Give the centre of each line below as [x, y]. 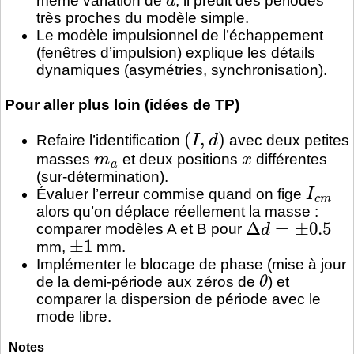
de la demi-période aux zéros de [148, 281]
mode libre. [74, 316]
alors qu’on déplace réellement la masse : [177, 212]
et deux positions [180, 160]
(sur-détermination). [102, 177]
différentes [289, 160]
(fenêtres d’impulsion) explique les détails [176, 52]
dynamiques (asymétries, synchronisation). [182, 70]
